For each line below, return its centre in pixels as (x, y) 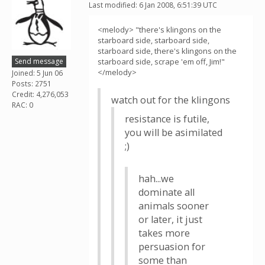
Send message (39, 61)
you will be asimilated (174, 132)
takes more (164, 233)
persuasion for (172, 247)
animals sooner (174, 206)
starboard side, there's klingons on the (167, 51)
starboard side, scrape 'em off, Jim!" (161, 62)
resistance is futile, (167, 119)
